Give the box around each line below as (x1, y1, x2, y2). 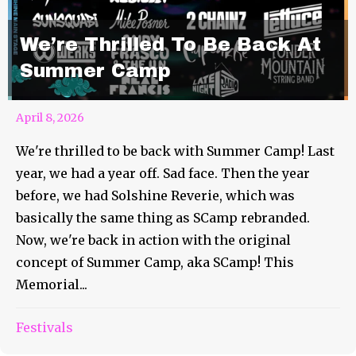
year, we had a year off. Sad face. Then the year (16, 164, 310, 181)
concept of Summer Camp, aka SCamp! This (16, 253, 294, 270)
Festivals (16, 319, 73, 335)
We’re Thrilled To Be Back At (20, 33, 321, 55)
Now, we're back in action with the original (16, 231, 291, 248)
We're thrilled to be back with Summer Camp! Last (16, 142, 335, 159)
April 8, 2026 (16, 110, 84, 125)
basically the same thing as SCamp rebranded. (16, 209, 310, 226)
